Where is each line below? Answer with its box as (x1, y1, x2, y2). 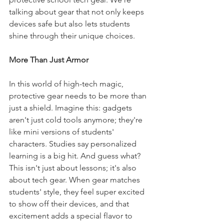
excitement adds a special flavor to (9, 211, 134, 220)
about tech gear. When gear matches (9, 175, 142, 184)
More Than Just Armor (9, 55, 88, 64)
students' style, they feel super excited (9, 187, 146, 196)
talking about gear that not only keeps (9, 7, 146, 16)
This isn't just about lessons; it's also (9, 163, 138, 172)
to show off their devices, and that (9, 199, 131, 208)
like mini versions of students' (9, 127, 116, 136)
